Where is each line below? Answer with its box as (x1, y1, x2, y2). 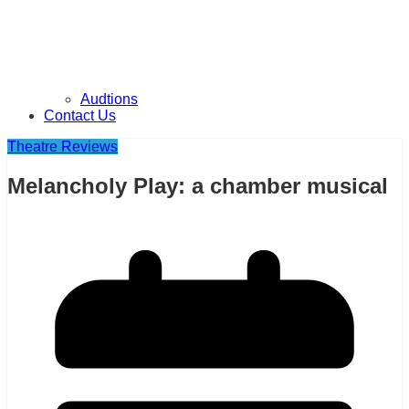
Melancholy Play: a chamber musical (7, 173, 388, 199)
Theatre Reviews (7, 139, 118, 155)
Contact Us (44, 108, 116, 124)
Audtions (80, 91, 138, 108)
